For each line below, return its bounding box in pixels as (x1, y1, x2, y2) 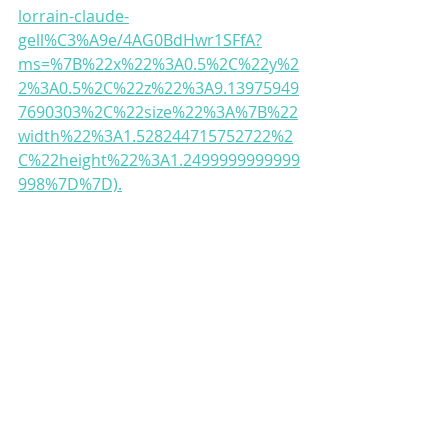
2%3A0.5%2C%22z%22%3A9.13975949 (18, 77, 299, 100)
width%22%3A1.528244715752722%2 (18, 125, 293, 148)
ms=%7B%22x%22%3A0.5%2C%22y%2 (18, 53, 299, 76)
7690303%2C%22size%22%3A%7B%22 (18, 101, 298, 124)
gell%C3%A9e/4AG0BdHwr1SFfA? (18, 29, 262, 52)
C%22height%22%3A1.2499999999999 (18, 149, 300, 172)
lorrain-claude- (18, 5, 129, 28)
